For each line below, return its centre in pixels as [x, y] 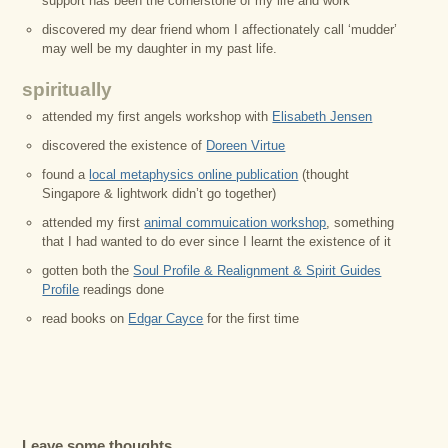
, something [360, 222]
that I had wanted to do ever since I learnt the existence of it [217, 241]
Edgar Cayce [166, 318]
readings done [122, 289]
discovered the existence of [124, 145]
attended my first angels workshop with [157, 116]
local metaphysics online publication [194, 174]
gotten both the [88, 270]
